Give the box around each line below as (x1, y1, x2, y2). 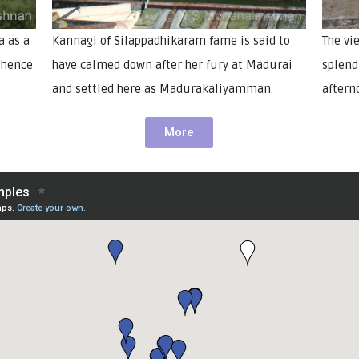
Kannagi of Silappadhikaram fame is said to (52, 34, 291, 49)
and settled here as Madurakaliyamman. (52, 82, 274, 97)
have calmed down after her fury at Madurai (52, 58, 293, 73)
